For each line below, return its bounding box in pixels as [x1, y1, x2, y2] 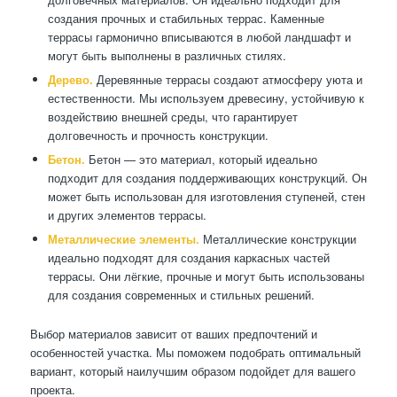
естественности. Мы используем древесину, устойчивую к [47, 89, 364, 106]
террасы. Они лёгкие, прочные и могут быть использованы [47, 267, 364, 284]
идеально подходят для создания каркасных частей [47, 248, 330, 266]
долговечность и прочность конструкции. [47, 126, 269, 144]
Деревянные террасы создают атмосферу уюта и [92, 70, 362, 88]
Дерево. [47, 70, 93, 88]
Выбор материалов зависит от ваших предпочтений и [29, 324, 317, 342]
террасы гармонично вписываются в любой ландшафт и [47, 27, 351, 45]
